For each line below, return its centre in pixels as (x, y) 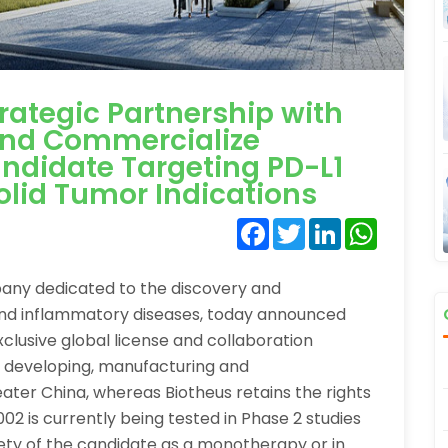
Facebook (308, 225)
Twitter (333, 225)
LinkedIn (372, 225)
